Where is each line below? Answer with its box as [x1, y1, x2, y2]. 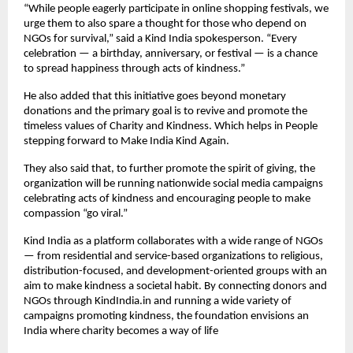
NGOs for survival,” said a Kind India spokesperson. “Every [24, 32, 297, 45]
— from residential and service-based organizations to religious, [24, 250, 323, 262]
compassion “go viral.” [24, 207, 128, 220]
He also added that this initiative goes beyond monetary [24, 90, 286, 102]
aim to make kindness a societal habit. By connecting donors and [24, 280, 327, 292]
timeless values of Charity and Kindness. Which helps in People [24, 120, 318, 132]
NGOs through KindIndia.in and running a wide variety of [24, 295, 292, 307]
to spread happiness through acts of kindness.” [24, 62, 245, 75]
